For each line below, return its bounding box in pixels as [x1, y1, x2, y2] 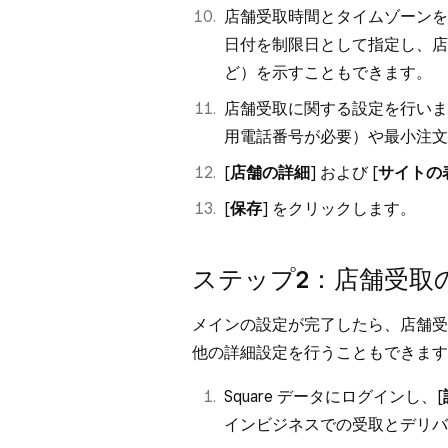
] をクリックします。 [262, 199, 416, 218]
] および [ [310, 163, 378, 182]
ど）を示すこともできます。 [224, 63, 432, 82]
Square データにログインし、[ [224, 387, 443, 406]
